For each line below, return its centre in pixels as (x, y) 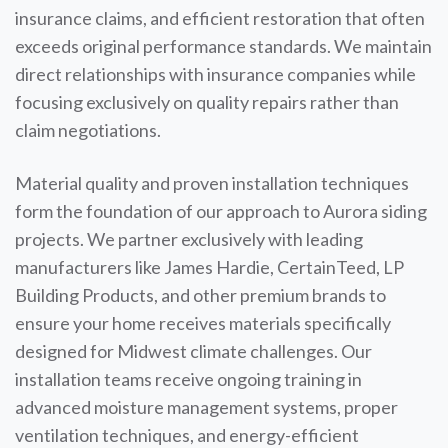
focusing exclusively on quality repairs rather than (207, 102)
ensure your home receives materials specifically (203, 323)
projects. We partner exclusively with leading (189, 239)
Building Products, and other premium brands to (200, 295)
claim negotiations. (88, 130)
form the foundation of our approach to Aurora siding (221, 211)
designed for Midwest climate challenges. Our (193, 351)
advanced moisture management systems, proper (206, 407)
